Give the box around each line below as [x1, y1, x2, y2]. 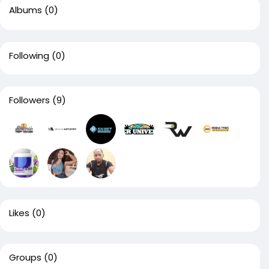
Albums [9, 4, 42, 16]
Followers [9, 94, 50, 106]
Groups [9, 251, 41, 264]
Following [9, 49, 49, 62]
